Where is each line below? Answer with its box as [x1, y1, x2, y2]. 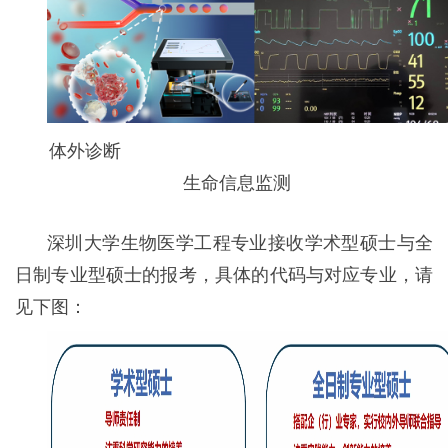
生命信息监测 [157, 168, 291, 194]
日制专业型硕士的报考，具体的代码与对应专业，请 [15, 260, 433, 286]
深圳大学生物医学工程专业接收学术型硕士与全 [47, 228, 433, 254]
